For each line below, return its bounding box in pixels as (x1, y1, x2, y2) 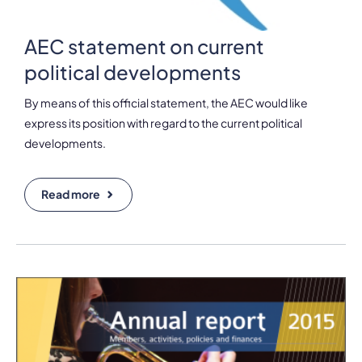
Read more (41, 186, 100, 201)
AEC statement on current (24, 33, 264, 58)
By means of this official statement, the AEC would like (24, 95, 308, 110)
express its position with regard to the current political (24, 115, 302, 130)
